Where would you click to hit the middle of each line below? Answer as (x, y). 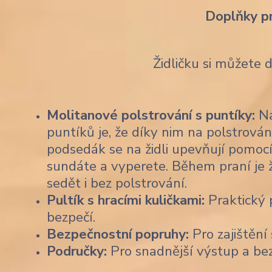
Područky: (77, 251)
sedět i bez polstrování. (117, 183)
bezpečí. (71, 217)
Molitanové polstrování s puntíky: (151, 115)
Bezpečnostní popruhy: (118, 234)
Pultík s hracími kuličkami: (126, 200)
